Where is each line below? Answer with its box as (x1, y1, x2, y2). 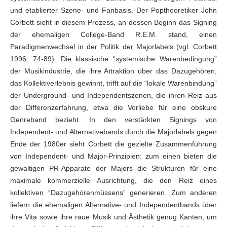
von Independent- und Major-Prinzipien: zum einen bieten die (10, 152, 217, 160)
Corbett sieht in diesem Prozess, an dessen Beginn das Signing (10, 18, 217, 26)
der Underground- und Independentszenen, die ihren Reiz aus (10, 91, 217, 99)
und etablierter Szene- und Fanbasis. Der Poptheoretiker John (10, 6, 217, 14)
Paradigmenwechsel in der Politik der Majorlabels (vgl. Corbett (10, 43, 217, 51)
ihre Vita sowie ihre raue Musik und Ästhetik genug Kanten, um (10, 213, 217, 221)
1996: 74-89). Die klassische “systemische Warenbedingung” (10, 55, 217, 63)
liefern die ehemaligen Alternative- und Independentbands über (10, 201, 217, 209)
